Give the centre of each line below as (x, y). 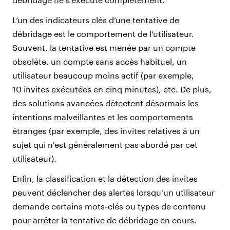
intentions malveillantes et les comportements (103, 117)
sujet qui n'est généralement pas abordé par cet (105, 144)
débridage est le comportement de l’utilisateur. (103, 33)
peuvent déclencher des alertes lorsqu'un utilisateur (113, 192)
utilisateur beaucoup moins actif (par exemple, (103, 75)
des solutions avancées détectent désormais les (106, 103)
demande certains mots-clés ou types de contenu (109, 206)
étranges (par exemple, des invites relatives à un (106, 130)
